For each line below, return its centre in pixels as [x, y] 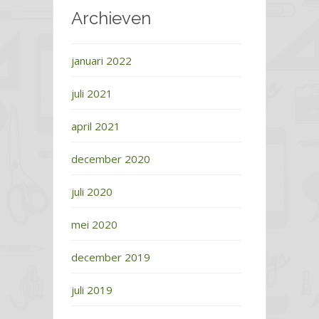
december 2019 [111, 257]
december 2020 [111, 159]
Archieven [111, 19]
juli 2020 [92, 192]
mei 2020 [94, 225]
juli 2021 [92, 94]
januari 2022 [101, 61]
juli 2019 [92, 290]
